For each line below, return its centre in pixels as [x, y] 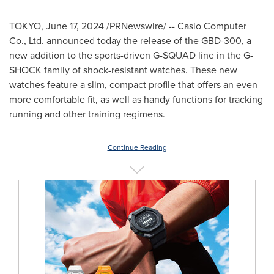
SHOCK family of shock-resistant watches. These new [123, 70]
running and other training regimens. [87, 114]
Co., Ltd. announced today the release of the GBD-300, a [130, 41]
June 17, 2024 [75, 26]
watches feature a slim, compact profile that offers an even [133, 85]
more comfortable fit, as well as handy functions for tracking [136, 99]
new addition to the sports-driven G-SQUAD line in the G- [131, 55]
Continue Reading [137, 147]
